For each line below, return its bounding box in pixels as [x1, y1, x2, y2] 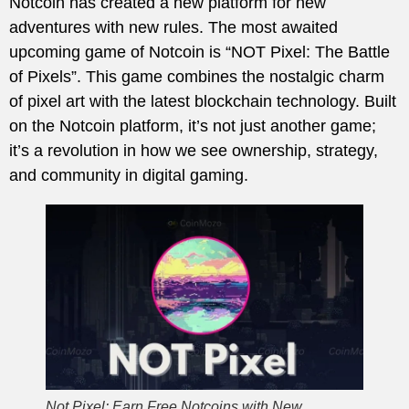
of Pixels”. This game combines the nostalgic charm [9, 68, 384, 87]
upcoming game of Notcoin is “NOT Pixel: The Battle [9, 43, 390, 62]
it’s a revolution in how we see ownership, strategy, [9, 142, 378, 161]
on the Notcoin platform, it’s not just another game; [9, 117, 376, 136]
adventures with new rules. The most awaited [9, 18, 338, 37]
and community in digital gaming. [9, 166, 248, 185]
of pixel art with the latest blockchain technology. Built [9, 92, 396, 111]
